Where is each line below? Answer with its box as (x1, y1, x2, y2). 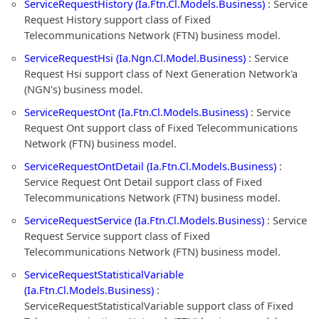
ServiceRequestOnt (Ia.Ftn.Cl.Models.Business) (24, 105, 248, 119)
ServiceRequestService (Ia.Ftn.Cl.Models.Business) (24, 213, 264, 227)
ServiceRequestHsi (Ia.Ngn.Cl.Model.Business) (24, 51, 246, 65)
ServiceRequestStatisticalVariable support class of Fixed (24, 298, 293, 313)
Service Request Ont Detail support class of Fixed (24, 174, 262, 189)
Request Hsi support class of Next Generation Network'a (24, 66, 298, 80)
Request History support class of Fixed (24, 12, 211, 26)
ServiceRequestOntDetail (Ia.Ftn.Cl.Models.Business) (24, 159, 276, 173)
